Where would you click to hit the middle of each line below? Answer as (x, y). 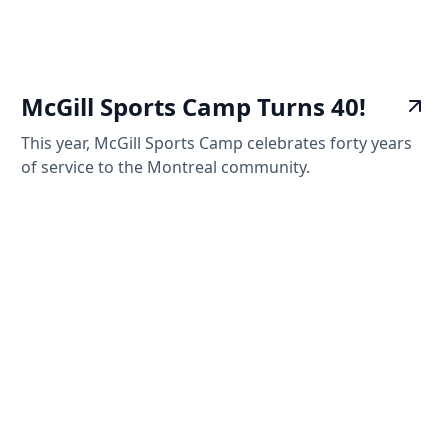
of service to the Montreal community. (166, 166)
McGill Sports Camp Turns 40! (194, 106)
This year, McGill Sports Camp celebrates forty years (217, 142)
